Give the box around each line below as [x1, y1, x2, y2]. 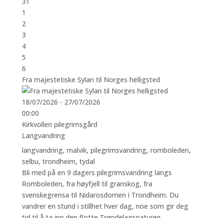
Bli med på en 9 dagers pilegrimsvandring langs [21, 167, 172, 177]
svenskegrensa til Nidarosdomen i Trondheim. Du [21, 190, 179, 200]
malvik [66, 145, 87, 155]
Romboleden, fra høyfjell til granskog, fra [21, 179, 152, 188]
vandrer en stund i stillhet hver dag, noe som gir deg [21, 201, 188, 211]
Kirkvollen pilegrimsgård [21, 119, 97, 129]
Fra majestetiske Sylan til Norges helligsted [21, 74, 160, 84]
